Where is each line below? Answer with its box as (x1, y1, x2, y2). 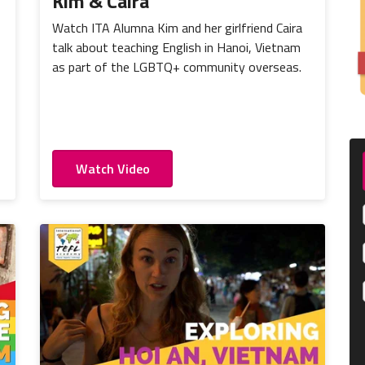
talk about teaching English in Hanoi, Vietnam (52, 37, 301, 57)
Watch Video (75, 159, 150, 179)
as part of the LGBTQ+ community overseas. (52, 56, 301, 77)
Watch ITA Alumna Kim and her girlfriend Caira (52, 17, 302, 37)
